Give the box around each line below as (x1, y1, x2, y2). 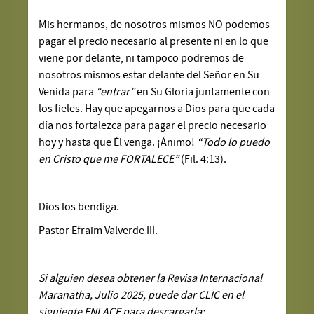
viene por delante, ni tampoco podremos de (39, 51, 245, 64)
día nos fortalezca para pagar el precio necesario (39, 118, 267, 132)
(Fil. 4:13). (179, 152, 227, 165)
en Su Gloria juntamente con (137, 85, 271, 98)
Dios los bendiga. (39, 200, 120, 213)
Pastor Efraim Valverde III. (39, 224, 158, 237)
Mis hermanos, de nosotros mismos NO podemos (39, 18, 271, 31)
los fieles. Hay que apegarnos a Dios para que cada (39, 102, 275, 115)
